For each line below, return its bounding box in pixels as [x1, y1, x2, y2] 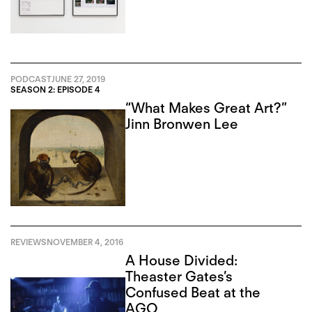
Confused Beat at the [125, 283, 261, 301]
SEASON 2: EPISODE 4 [10, 84, 100, 95]
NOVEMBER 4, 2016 [47, 237, 123, 248]
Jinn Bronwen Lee [125, 116, 239, 133]
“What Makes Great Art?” [125, 100, 288, 117]
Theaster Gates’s [125, 267, 233, 285]
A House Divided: [125, 251, 238, 269]
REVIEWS [10, 237, 47, 248]
